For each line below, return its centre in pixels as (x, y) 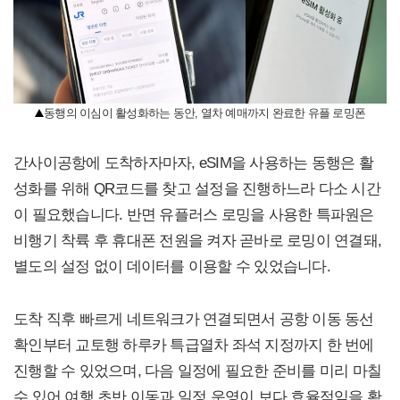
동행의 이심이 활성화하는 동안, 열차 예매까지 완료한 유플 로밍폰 (204, 112)
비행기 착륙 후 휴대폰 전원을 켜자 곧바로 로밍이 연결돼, (197, 240)
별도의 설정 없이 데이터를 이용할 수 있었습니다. (172, 266)
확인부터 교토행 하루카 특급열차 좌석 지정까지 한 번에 (194, 344)
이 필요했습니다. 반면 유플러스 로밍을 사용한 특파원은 (194, 214)
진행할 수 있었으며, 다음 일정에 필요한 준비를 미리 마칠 (197, 370)
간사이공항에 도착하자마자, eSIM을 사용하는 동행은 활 (193, 162)
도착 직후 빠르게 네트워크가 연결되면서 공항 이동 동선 (194, 318)
